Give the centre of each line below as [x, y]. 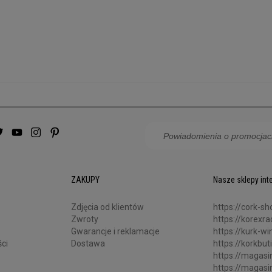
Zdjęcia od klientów [107, 207]
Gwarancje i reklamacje [115, 232]
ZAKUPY [85, 180]
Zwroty [85, 219]
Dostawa [88, 244]
